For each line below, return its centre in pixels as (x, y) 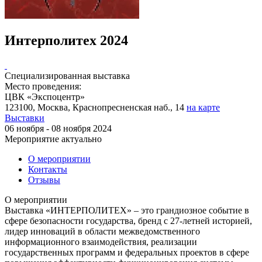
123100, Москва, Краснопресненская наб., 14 (96, 107)
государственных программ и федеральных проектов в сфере (127, 252)
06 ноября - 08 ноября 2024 (58, 128)
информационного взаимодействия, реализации (101, 242)
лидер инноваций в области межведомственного (102, 231)
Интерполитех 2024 (66, 40)
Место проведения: (43, 86)
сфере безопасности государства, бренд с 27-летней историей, (128, 220)
